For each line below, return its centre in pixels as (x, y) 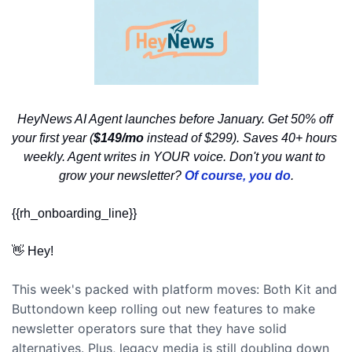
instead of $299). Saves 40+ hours (240, 138)
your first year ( (53, 138)
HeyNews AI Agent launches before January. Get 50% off (174, 119)
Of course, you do (237, 176)
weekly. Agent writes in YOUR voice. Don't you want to (174, 157)
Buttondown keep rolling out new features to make (163, 309)
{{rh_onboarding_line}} (76, 214)
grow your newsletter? (121, 176)
